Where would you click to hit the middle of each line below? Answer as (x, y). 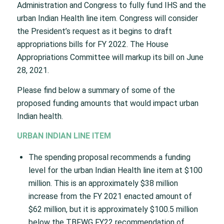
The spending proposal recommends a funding (109, 157)
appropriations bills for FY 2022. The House (92, 44)
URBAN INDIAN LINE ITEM (64, 136)
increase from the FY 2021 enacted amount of (110, 196)
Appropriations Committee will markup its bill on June (110, 57)
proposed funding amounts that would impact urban (107, 103)
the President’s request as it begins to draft (94, 31)
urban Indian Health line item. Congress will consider (107, 18)
